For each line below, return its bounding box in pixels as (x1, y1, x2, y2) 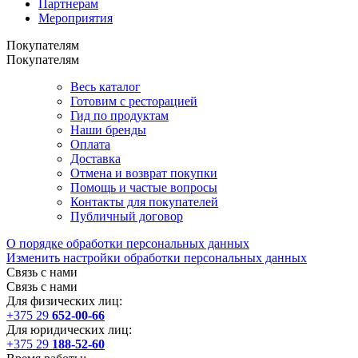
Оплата (70, 137, 110, 152)
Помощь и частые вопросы (70, 181, 217, 195)
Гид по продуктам (70, 109, 169, 123)
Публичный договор (70, 209, 183, 224)
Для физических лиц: (6, 294, 122, 308)
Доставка (70, 152, 121, 166)
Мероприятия (38, 11, 113, 26)
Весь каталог (70, 80, 141, 94)
